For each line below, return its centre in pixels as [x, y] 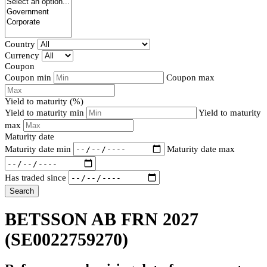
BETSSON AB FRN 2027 [102, 219]
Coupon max [190, 78]
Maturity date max [201, 149]
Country [20, 44]
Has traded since [35, 177]
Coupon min [28, 78]
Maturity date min [38, 149]
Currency [22, 56]
